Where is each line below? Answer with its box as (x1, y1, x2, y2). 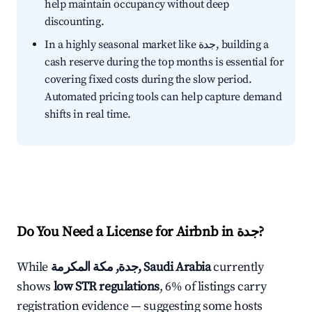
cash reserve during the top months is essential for (45, 55, 284, 70)
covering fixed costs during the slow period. (45, 72, 252, 87)
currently (210, 259, 264, 276)
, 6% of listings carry (159, 279, 267, 295)
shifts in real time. (45, 107, 131, 122)
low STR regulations (53, 279, 160, 295)
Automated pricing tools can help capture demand (45, 90, 282, 104)
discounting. (45, 15, 104, 29)
